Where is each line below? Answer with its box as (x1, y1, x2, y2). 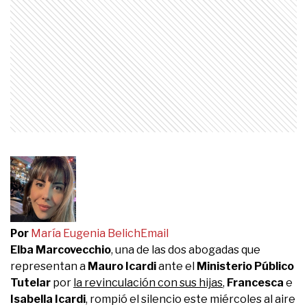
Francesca (227, 275, 284, 289)
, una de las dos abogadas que (111, 243, 260, 256)
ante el (156, 259, 195, 273)
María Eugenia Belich (31, 226, 140, 240)
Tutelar (10, 275, 53, 289)
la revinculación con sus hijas (73, 275, 223, 289)
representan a (10, 259, 88, 273)
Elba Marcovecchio (10, 243, 111, 256)
